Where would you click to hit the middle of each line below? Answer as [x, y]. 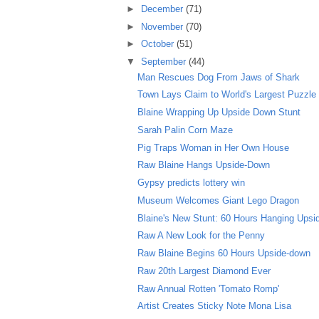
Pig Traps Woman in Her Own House [214, 147]
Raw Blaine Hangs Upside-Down [204, 165]
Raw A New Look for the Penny [202, 236]
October [158, 44]
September [164, 62]
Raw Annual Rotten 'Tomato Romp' [209, 288]
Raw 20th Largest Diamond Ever [204, 271]
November [163, 26]
